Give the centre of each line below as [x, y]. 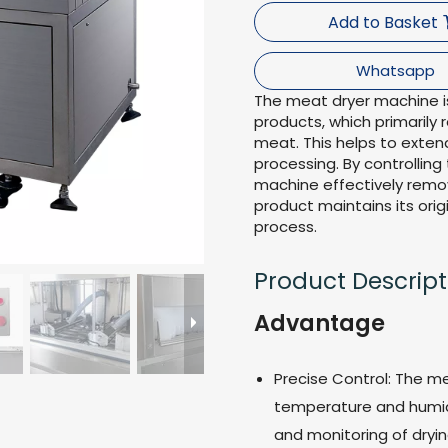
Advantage [319, 323]
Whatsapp [395, 70]
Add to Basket [383, 22]
